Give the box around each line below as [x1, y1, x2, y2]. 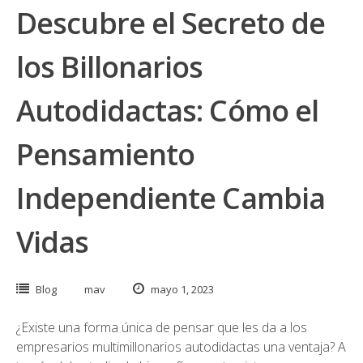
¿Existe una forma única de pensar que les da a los [16, 318, 307, 336]
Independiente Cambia [16, 178, 326, 218]
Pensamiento [16, 135, 195, 174]
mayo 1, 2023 [148, 282, 214, 297]
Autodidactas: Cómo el [16, 91, 319, 130]
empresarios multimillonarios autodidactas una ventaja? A [16, 338, 346, 356]
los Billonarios [16, 47, 203, 87]
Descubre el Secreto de [16, 3, 326, 43]
